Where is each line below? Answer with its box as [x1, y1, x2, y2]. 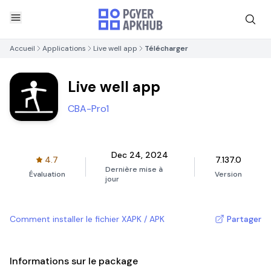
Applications [42, 44, 86, 53]
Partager [227, 214, 261, 224]
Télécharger [145, 44, 188, 53]
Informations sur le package [10, 255, 138, 267]
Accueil [10, 44, 35, 53]
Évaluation [29, 169, 66, 179]
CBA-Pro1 [68, 102, 109, 115]
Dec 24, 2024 [111, 149, 169, 160]
